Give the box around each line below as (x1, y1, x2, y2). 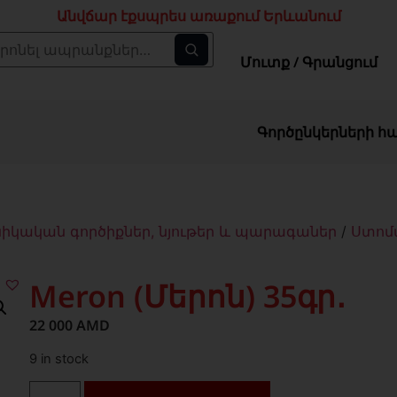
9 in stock (29, 350, 90, 367)
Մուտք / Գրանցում (239, 51, 378, 72)
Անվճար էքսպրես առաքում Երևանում (56, 6, 341, 26)
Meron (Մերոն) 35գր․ (29, 276, 346, 317)
